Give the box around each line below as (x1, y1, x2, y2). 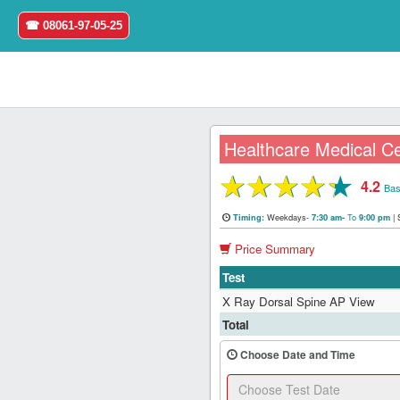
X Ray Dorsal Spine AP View (222, 293, 376, 311)
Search (29, 303, 65, 320)
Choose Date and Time (237, 346, 356, 363)
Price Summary (231, 240, 316, 258)
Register (29, 261, 71, 278)
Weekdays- (267, 211, 310, 223)
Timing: (233, 212, 268, 223)
